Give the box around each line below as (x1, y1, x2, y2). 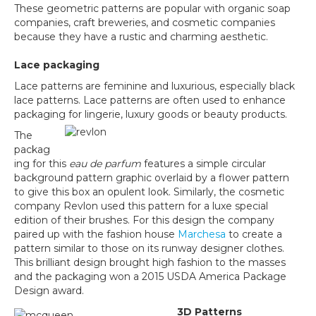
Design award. (14, 284, 84, 297)
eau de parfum (69, 157, 141, 170)
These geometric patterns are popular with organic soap (14, 2, 291, 15)
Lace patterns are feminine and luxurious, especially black (14, 80, 295, 92)
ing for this (14, 157, 69, 170)
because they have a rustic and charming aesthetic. (14, 30, 268, 43)
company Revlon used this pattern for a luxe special (14, 200, 268, 212)
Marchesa (178, 228, 226, 241)
